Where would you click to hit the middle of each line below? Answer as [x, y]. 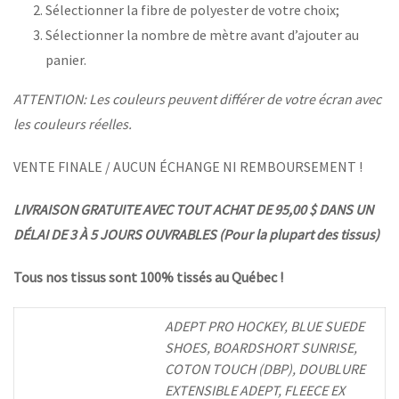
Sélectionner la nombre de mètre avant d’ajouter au [202, 35]
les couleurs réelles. [73, 124]
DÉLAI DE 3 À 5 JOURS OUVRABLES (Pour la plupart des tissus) [196, 235]
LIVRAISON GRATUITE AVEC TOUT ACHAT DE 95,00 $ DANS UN [193, 210]
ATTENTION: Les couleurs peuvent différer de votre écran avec [197, 99]
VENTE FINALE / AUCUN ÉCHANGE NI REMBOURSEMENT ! [188, 167]
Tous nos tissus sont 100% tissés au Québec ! [148, 277]
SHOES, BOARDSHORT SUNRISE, [261, 348]
